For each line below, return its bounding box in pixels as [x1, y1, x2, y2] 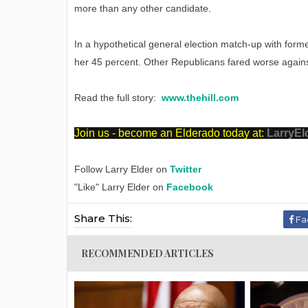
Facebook [166, 181, 213, 193]
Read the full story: [74, 92, 162, 104]
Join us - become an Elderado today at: [74, 127, 267, 140]
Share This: [74, 212, 132, 225]
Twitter [170, 164, 201, 175]
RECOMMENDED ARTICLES [81, 247, 214, 261]
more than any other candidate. [74, 3, 211, 14]
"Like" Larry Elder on [74, 181, 166, 193]
